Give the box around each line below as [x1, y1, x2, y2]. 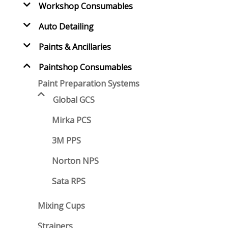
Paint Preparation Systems [37, 78, 139, 89]
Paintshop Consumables [38, 62, 132, 73]
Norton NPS [51, 155, 99, 166]
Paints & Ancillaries [38, 41, 111, 52]
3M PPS [51, 135, 81, 146]
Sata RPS [51, 176, 85, 187]
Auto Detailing [38, 21, 94, 32]
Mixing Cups [37, 200, 85, 211]
